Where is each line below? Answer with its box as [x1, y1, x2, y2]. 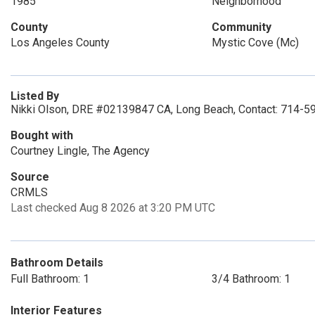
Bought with [11, 129, 73, 142]
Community [211, 20, 271, 34]
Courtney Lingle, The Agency [11, 144, 150, 157]
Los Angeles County [11, 36, 110, 49]
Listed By [11, 89, 59, 103]
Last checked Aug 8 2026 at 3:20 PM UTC [11, 201, 215, 214]
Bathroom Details [11, 256, 103, 269]
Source [11, 170, 49, 184]
